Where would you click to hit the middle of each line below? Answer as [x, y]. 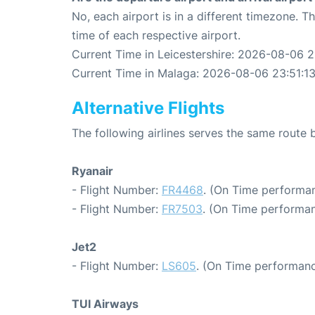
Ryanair [92, 171]
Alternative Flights [148, 108]
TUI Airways [105, 304]
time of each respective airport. [156, 36]
